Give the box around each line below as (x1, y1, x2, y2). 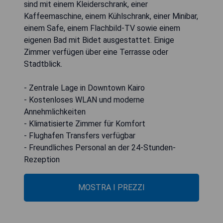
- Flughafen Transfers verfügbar (24, 131, 135, 141)
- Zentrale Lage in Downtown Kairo (24, 83, 145, 93)
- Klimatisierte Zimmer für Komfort (24, 119, 145, 129)
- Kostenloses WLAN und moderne (24, 95, 144, 105)
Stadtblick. (24, 59, 62, 69)
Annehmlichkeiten (24, 107, 86, 117)
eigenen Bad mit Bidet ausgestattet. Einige (24, 35, 174, 45)
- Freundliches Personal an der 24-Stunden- (24, 143, 176, 153)
